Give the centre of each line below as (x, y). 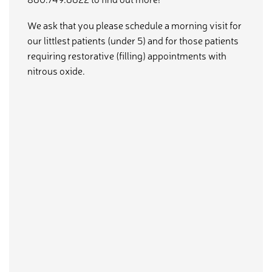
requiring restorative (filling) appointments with (127, 56)
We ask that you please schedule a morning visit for (134, 25)
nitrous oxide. (56, 71)
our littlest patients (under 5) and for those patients (133, 40)
